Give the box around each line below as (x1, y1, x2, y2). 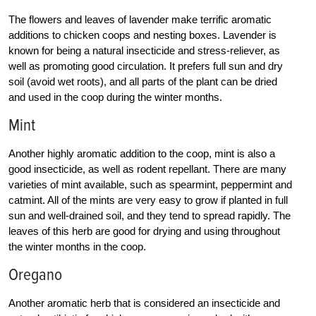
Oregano (8, 265, 62, 286)
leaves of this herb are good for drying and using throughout (8, 225, 280, 238)
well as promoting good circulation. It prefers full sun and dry (8, 60, 283, 73)
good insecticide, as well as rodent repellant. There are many (8, 163, 286, 176)
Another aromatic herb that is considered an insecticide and (8, 297, 280, 310)
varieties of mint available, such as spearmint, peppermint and (8, 178, 292, 191)
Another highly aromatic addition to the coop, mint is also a (8, 147, 275, 160)
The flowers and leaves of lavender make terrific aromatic (8, 13, 272, 26)
